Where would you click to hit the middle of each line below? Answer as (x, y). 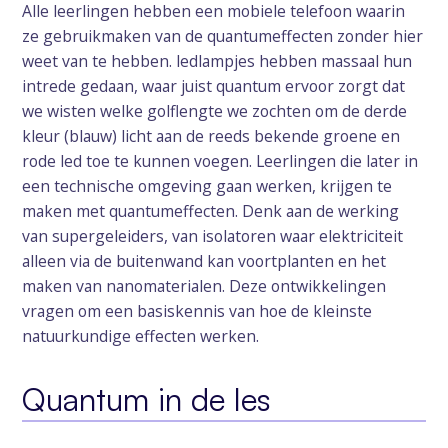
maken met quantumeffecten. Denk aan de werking (211, 211)
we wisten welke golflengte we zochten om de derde (215, 111)
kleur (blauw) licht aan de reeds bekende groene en (211, 136)
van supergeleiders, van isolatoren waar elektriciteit (213, 236)
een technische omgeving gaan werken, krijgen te (207, 186)
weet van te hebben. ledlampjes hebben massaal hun (217, 61)
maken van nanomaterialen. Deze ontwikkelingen (204, 286)
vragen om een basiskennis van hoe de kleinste (197, 311)
